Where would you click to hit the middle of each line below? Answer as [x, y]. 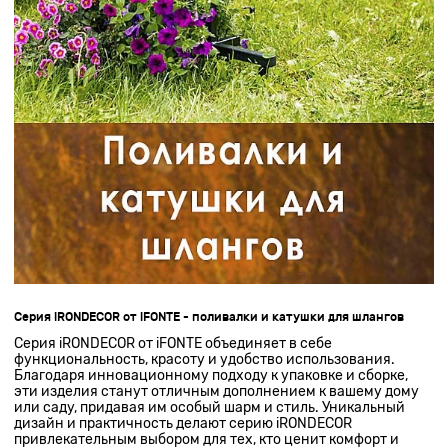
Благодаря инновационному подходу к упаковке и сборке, [211, 374]
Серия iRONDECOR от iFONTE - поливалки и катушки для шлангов [209, 316]
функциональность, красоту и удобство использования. [205, 358]
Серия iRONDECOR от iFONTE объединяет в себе [173, 342]
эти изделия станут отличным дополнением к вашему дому [217, 390]
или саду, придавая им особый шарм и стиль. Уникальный [210, 406]
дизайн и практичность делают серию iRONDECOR [183, 422]
